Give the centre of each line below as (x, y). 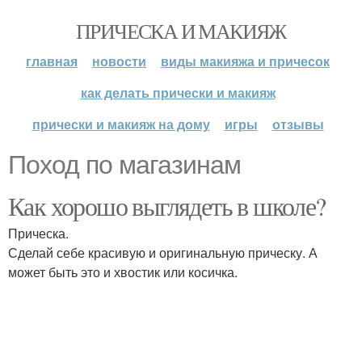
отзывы (298, 124)
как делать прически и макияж (178, 93)
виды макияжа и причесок (245, 61)
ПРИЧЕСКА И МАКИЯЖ (181, 31)
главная (52, 61)
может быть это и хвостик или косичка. (123, 272)
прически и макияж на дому (121, 124)
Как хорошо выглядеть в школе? (167, 206)
